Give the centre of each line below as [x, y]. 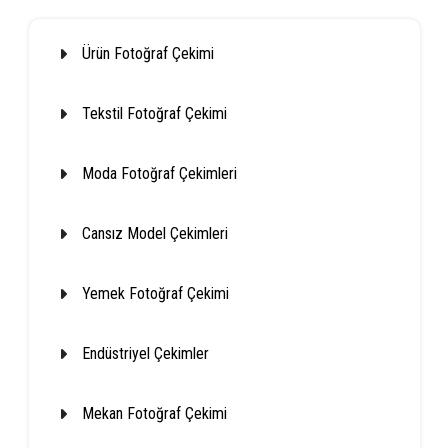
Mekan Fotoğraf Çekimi [154, 413]
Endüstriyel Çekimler [145, 353]
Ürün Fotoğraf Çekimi [147, 53]
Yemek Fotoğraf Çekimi [155, 293]
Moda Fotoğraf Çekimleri [159, 173]
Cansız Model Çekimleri [154, 233]
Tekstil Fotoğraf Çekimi [154, 113]
